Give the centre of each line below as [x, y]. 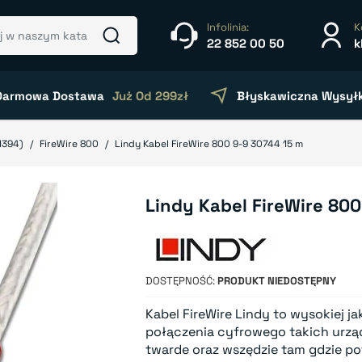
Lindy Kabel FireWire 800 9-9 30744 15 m [209, 144]
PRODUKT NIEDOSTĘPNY [277, 281]
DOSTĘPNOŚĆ [179, 281]
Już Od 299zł [150, 95]
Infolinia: [228, 27]
